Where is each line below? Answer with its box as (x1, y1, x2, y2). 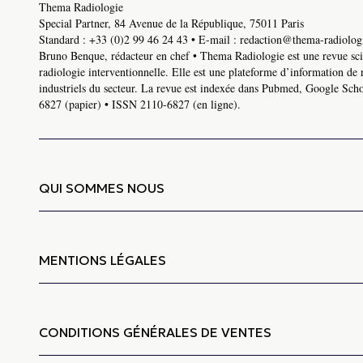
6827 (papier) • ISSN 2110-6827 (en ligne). (39, 96, 241, 113)
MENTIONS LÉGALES (39, 252, 166, 269)
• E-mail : (188, 32, 240, 48)
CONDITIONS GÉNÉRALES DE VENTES (39, 324, 271, 341)
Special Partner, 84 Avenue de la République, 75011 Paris (39, 15, 304, 32)
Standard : (39, 32, 89, 48)
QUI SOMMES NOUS (39, 180, 164, 197)
